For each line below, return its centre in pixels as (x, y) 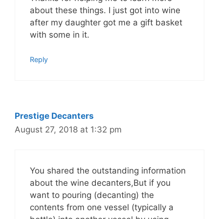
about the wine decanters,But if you (100, 183)
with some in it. (60, 34)
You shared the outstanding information (108, 170)
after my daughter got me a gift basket (106, 22)
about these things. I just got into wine (105, 10)
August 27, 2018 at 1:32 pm (68, 130)
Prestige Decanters (54, 116)
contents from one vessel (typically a (102, 207)
